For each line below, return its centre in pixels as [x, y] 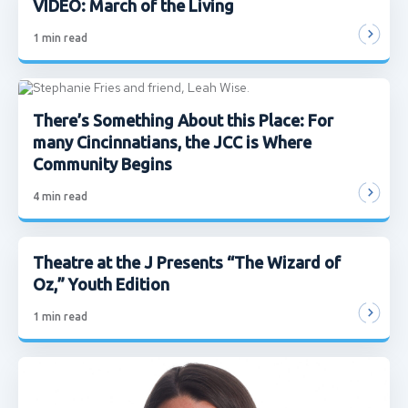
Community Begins [102, 163]
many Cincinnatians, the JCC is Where [172, 142]
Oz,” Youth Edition [101, 284]
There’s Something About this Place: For [183, 120]
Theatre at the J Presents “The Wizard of [187, 262]
